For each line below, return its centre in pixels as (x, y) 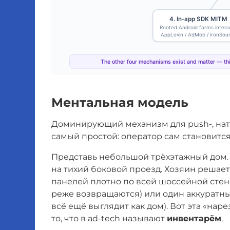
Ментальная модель (120, 102)
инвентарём (194, 218)
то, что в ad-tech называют (109, 218)
